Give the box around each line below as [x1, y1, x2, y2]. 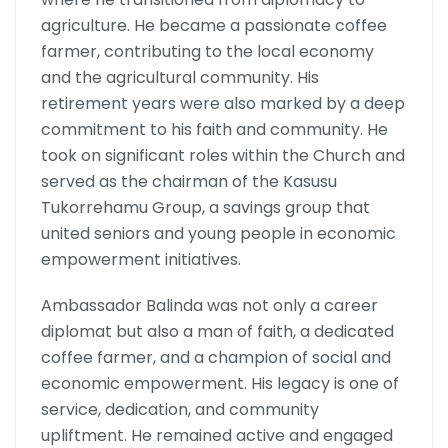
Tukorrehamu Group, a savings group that [41, 196, 370, 220]
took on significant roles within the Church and [41, 144, 405, 168]
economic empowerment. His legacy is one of [41, 372, 399, 396]
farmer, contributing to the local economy [41, 40, 374, 64]
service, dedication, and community [41, 398, 319, 422]
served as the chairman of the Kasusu [41, 170, 337, 194]
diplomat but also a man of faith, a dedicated [41, 320, 394, 344]
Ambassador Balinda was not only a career [41, 294, 378, 318]
